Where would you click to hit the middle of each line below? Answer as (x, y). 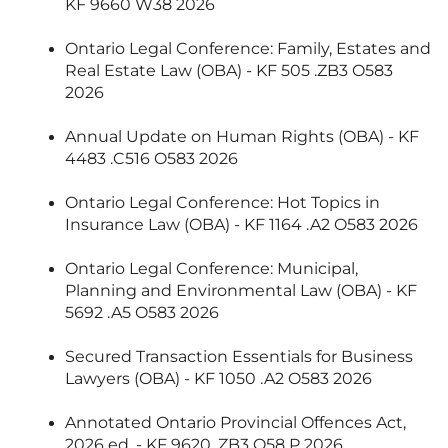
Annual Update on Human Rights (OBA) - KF (242, 137)
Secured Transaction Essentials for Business (239, 357)
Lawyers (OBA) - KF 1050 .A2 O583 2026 (218, 379)
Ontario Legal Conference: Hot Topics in (222, 203)
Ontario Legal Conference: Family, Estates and (248, 49)
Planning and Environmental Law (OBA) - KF (241, 291)
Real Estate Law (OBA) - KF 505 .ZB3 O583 (229, 71)
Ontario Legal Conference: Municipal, (211, 269)
